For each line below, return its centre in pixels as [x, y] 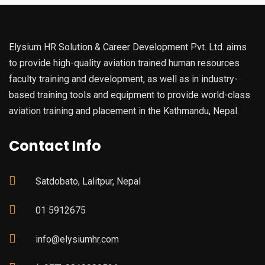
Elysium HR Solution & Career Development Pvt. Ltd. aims [128, 47]
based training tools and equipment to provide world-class [130, 95]
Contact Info [55, 146]
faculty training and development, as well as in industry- [123, 79]
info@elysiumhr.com [77, 239]
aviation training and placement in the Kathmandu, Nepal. [124, 111]
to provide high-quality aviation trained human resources [124, 63]
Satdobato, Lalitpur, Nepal [88, 181]
